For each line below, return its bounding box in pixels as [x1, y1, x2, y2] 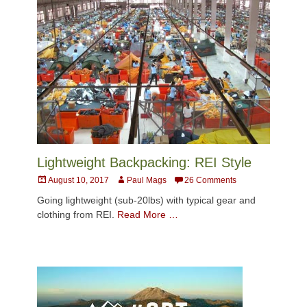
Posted [36, 175, 62, 185]
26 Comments [184, 175, 236, 186]
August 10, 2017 [48, 175, 109, 186]
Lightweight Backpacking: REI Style [37, 155, 251, 171]
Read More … [117, 209, 178, 221]
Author [115, 175, 140, 185]
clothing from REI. [37, 209, 117, 221]
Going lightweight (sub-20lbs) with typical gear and [37, 195, 256, 206]
